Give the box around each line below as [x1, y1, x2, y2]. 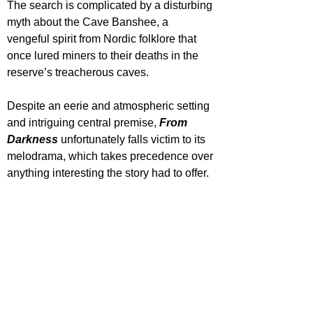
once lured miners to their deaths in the [7, 49, 201, 61]
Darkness [7, 133, 58, 145]
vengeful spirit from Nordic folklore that [7, 32, 199, 45]
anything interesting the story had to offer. [7, 166, 209, 179]
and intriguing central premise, [7, 116, 159, 129]
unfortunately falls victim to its [58, 133, 208, 145]
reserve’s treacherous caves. [7, 66, 152, 78]
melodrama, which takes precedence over [7, 150, 216, 162]
